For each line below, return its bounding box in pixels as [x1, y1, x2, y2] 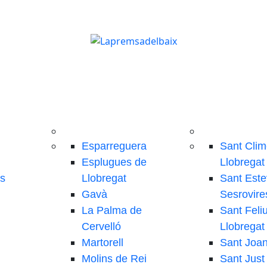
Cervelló [82, 221, 122, 232]
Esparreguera [82, 140, 147, 152]
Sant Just [219, 253, 265, 265]
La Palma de [82, 204, 142, 216]
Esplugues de [82, 156, 147, 168]
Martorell [82, 237, 124, 249]
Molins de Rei [82, 253, 147, 265]
